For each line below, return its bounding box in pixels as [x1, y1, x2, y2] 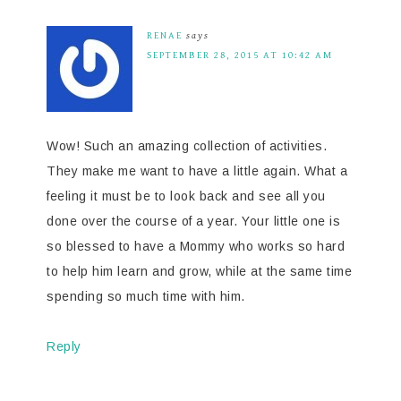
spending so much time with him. [47, 289, 245, 304]
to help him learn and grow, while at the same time [47, 264, 352, 279]
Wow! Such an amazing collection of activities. [47, 139, 327, 154]
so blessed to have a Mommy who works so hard [47, 239, 345, 254]
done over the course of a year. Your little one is [47, 214, 340, 229]
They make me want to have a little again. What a [47, 164, 347, 179]
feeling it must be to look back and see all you [47, 189, 326, 204]
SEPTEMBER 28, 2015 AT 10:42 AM [147, 49, 333, 62]
